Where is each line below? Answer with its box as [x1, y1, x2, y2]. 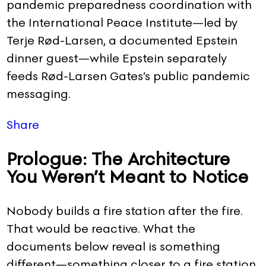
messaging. [7, 85, 71, 103]
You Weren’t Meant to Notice [7, 164, 249, 189]
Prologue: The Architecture [7, 146, 230, 171]
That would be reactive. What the [7, 220, 195, 237]
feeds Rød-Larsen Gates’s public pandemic [7, 68, 250, 85]
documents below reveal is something [7, 238, 220, 255]
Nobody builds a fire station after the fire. [7, 202, 243, 220]
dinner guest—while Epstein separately [7, 50, 227, 67]
